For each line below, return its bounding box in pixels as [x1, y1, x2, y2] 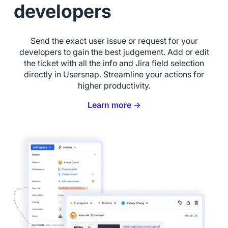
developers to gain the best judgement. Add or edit [19, 47, 209, 57]
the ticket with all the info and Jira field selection [24, 58, 204, 68]
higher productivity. [77, 80, 151, 91]
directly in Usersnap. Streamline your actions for [24, 69, 204, 79]
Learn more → [87, 100, 141, 110]
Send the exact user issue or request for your [30, 36, 198, 46]
